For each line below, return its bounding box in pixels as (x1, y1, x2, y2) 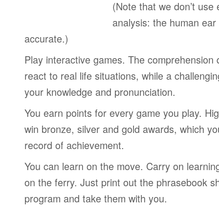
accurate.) (24, 31, 68, 45)
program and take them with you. (24, 191, 167, 205)
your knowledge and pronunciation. (24, 85, 175, 99)
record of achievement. (24, 138, 124, 152)
